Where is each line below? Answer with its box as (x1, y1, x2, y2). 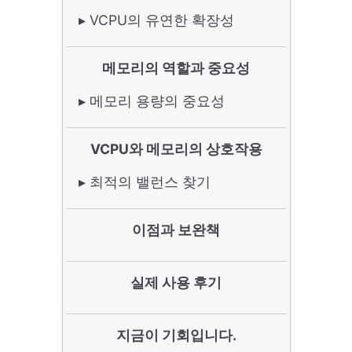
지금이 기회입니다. (115, 327, 236, 343)
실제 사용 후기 (130, 274, 222, 291)
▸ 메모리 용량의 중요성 (78, 93, 225, 109)
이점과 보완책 (132, 222, 220, 238)
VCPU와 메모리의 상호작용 (90, 141, 262, 157)
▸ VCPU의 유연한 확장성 (78, 12, 234, 28)
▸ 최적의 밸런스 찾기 (78, 174, 211, 190)
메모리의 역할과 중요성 (102, 60, 250, 76)
